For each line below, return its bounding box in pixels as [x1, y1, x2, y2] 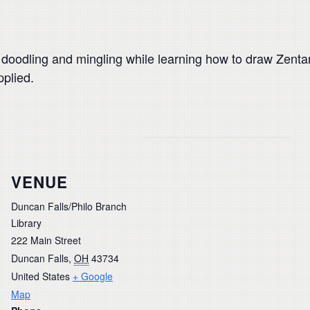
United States [11, 268, 70, 283]
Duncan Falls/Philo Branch [11, 199, 127, 213]
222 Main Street [11, 232, 81, 247]
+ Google [73, 268, 113, 283]
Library [11, 215, 42, 230]
